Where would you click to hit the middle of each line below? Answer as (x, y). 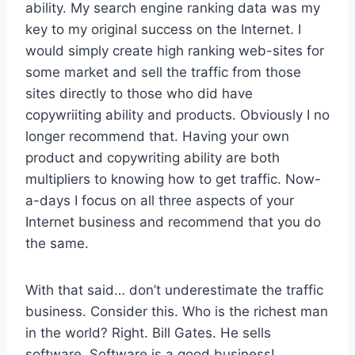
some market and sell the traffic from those (163, 72)
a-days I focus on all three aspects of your (160, 200)
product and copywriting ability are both (153, 157)
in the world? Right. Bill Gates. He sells (148, 332)
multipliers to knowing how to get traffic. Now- (173, 179)
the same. (57, 243)
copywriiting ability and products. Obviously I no (177, 115)
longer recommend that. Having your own (157, 136)
